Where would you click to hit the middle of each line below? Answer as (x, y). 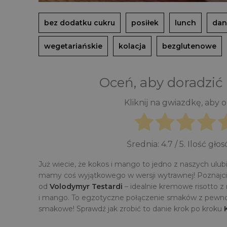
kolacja (132, 46)
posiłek (145, 23)
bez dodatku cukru (80, 23)
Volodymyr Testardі (86, 187)
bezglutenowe (189, 46)
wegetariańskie (73, 46)
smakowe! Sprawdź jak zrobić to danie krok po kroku (131, 209)
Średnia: (144, 144)
